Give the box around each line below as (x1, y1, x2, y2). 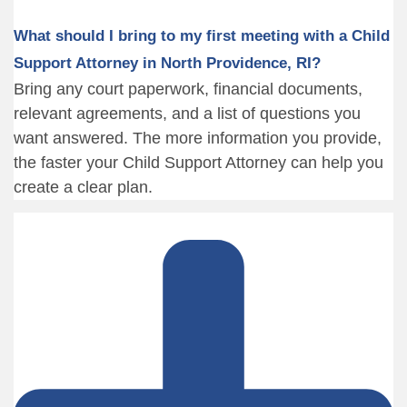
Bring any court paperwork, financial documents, (14, 79, 362, 98)
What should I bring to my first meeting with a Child (14, 26, 390, 45)
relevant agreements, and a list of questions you (14, 104, 361, 123)
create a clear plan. (14, 177, 153, 196)
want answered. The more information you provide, (14, 128, 382, 147)
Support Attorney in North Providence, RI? (14, 54, 321, 72)
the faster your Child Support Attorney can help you (14, 153, 383, 172)
